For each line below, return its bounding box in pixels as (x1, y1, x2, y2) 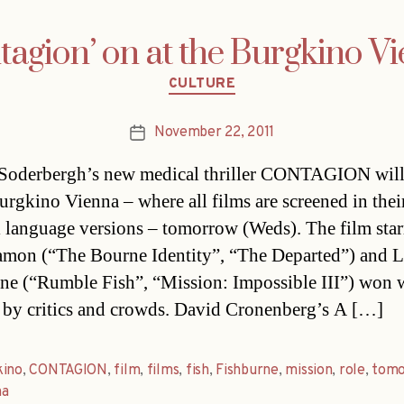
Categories (201, 66, 280, 87)
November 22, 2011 (153, 123, 275, 142)
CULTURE (168, 76, 236, 94)
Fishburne (216, 361, 279, 380)
